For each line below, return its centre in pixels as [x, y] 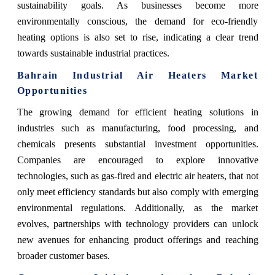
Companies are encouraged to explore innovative [137, 160]
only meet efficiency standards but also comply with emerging [137, 192]
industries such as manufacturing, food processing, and [137, 128]
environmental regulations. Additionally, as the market [137, 208]
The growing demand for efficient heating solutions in [137, 112]
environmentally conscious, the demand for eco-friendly [137, 21]
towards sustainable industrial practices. [93, 53]
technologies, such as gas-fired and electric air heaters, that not [137, 176]
